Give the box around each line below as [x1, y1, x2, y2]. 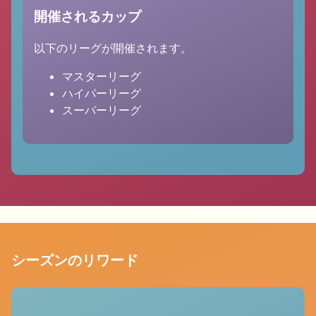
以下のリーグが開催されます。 [34, 41, 192, 55]
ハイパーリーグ [62, 86, 141, 100]
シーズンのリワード [11, 250, 138, 268]
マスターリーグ [62, 69, 141, 83]
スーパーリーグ [62, 103, 141, 117]
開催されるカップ [34, 8, 141, 25]
